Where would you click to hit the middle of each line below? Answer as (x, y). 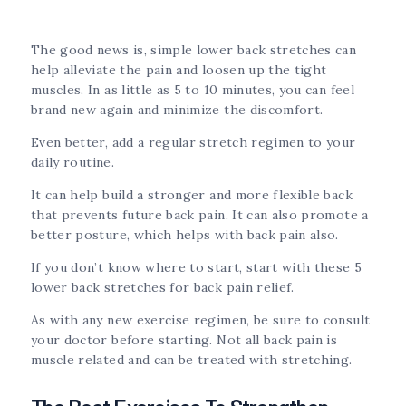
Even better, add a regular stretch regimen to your (193, 143)
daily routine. (72, 163)
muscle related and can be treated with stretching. (192, 360)
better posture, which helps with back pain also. (185, 235)
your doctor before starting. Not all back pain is (184, 340)
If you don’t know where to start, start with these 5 (197, 268)
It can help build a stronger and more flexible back (192, 195)
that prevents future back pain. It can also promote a (200, 215)
